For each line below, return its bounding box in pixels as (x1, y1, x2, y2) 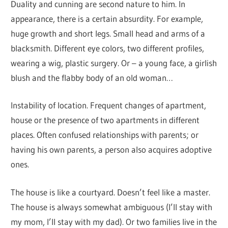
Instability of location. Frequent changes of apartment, (11, 100, 207, 111)
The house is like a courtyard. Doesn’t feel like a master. (11, 186, 211, 197)
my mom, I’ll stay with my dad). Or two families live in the (11, 216, 217, 227)
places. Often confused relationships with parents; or (11, 129, 199, 140)
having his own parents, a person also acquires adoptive (11, 144, 212, 155)
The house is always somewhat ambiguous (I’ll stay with (11, 201, 213, 212)
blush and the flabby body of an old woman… (11, 72, 174, 83)
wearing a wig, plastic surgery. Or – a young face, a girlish (11, 57, 217, 68)
